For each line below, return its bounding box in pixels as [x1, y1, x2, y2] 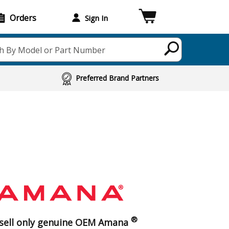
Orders [10, 12, 36, 24]
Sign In [84, 12, 108, 23]
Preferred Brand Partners [76, 73, 159, 83]
